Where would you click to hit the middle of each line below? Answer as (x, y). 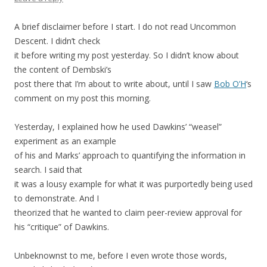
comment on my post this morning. (83, 98)
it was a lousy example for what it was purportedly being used (133, 184)
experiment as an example (65, 141)
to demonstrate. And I (57, 198)
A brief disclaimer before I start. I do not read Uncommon (125, 27)
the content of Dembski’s (63, 70)
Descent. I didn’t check (57, 41)
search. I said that (48, 170)
